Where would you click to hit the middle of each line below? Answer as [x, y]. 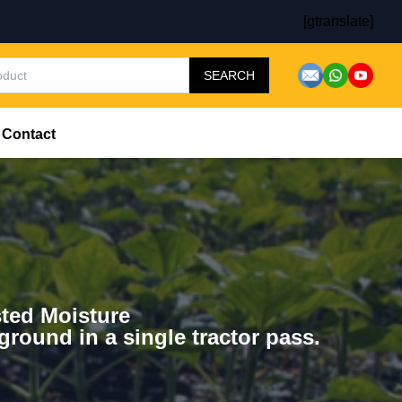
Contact [29, 134]
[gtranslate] [338, 21]
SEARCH [229, 75]
